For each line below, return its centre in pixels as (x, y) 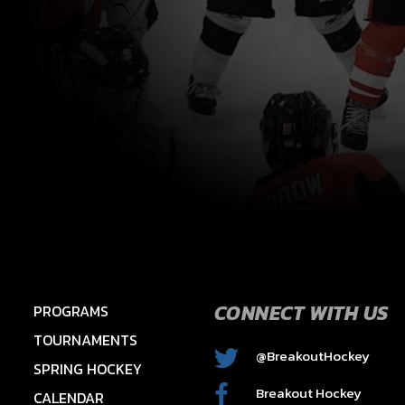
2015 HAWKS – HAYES (101, 389)
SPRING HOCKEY (87, 369)
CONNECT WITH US (301, 313)
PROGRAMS (71, 311)
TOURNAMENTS (85, 340)
